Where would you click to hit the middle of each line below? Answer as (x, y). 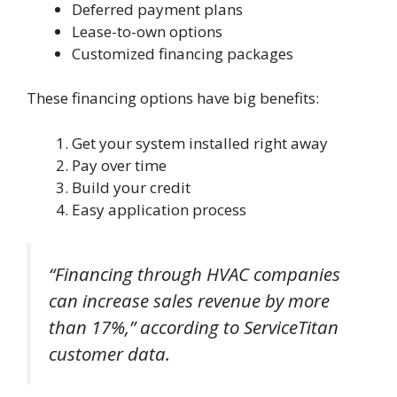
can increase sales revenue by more (189, 301)
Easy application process (159, 209)
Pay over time (119, 165)
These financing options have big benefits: (173, 98)
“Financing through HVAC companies (195, 274)
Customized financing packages (183, 53)
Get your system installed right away (200, 143)
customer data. (109, 354)
